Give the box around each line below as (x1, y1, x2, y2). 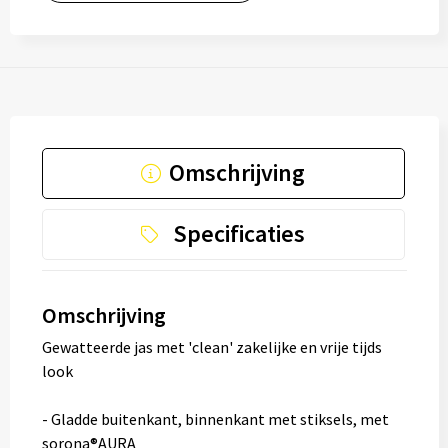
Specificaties (173, 218, 305, 249)
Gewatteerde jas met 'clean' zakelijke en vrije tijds (41, 337, 382, 357)
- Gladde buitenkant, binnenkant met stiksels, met (41, 409, 389, 429)
